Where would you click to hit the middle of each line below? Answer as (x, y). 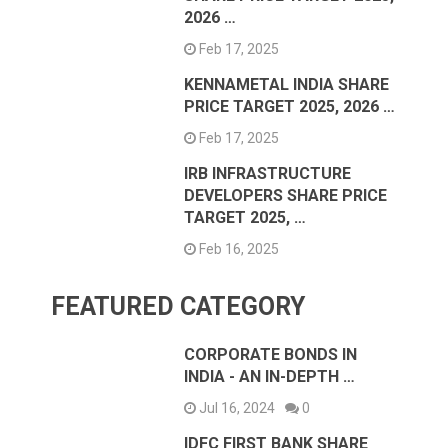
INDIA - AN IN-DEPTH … (270, 376)
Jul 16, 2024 (236, 407)
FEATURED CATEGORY (178, 306)
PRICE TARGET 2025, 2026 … (290, 106)
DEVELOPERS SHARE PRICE (286, 195)
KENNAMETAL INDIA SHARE (287, 84)
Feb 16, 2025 (238, 248)
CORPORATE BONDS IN (271, 354)
